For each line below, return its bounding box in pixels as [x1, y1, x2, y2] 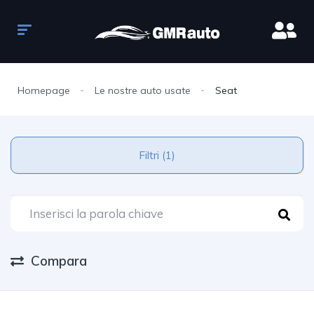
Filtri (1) [162, 149, 175, 162]
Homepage [18, 84, 70, 97]
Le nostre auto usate [95, 84, 191, 97]
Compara [31, 252, 87, 269]
